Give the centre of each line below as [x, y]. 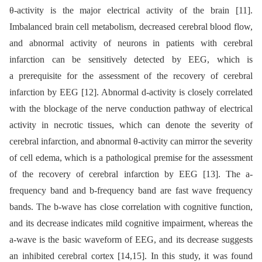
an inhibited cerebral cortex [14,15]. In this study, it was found [131, 256]
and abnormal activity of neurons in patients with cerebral [131, 43]
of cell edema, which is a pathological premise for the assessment [131, 157]
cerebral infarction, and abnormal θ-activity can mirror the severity [131, 141]
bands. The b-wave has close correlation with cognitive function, [131, 206]
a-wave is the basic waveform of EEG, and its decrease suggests [131, 239]
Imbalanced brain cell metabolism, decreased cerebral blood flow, [131, 26]
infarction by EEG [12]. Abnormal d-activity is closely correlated [131, 92]
